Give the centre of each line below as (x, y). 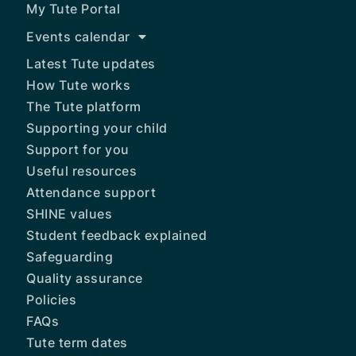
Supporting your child (97, 128)
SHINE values (70, 214)
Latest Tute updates (91, 64)
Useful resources (82, 171)
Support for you (78, 150)
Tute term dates (77, 343)
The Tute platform (84, 107)
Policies (52, 300)
